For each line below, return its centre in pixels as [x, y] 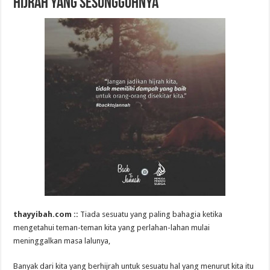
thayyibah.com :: [47, 214]
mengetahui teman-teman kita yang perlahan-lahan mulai [112, 227]
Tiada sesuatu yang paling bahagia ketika [152, 214]
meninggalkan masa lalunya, [62, 240]
